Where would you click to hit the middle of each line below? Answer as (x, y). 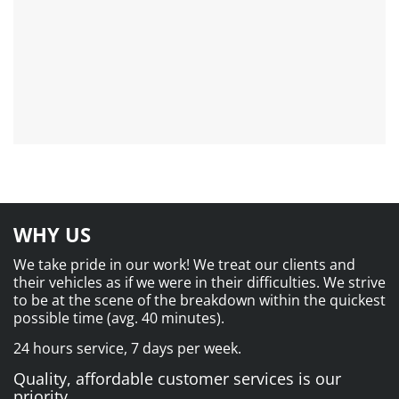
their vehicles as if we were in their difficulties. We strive (199, 282)
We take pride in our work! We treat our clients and (184, 264)
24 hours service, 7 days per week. (127, 348)
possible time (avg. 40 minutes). (119, 318)
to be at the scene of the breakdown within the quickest (199, 300)
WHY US (52, 234)
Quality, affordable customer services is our (177, 378)
